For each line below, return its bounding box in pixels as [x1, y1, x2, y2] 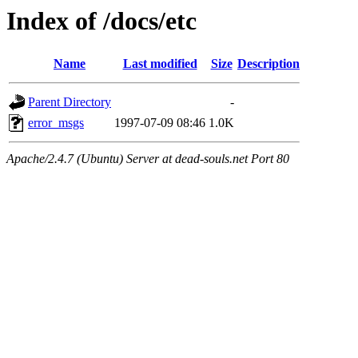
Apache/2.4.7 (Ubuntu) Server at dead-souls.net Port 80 [6, 152, 289, 166]
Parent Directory [28, 95, 111, 109]
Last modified [122, 57, 197, 71]
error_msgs [28, 116, 84, 130]
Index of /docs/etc [6, 6, 197, 35]
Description [237, 57, 300, 71]
